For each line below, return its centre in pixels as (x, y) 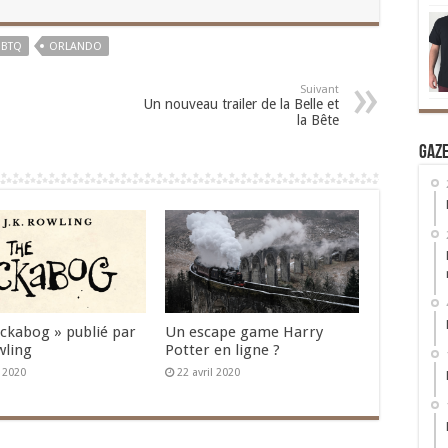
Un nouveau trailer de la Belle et (241, 104)
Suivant (319, 89)
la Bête (318, 120)
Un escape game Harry (243, 332)
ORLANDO (75, 46)
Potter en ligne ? (222, 350)
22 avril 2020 (208, 373)
